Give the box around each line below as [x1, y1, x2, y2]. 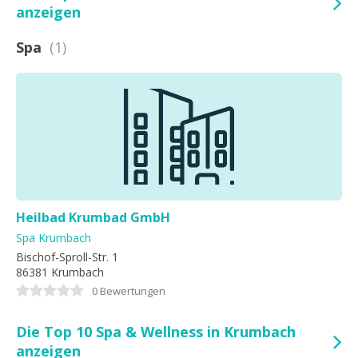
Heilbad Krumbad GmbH [16, 209, 170, 226]
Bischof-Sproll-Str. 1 [16, 249, 118, 265]
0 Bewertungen [92, 284, 165, 298]
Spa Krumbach [16, 230, 91, 245]
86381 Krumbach [16, 265, 104, 280]
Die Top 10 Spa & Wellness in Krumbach [16, 322, 296, 341]
